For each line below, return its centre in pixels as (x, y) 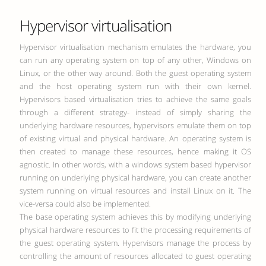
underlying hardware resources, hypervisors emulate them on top (135, 125)
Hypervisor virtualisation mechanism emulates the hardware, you (135, 47)
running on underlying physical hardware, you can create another (135, 178)
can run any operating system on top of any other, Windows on (135, 60)
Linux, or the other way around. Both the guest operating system (135, 73)
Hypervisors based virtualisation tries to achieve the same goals (135, 99)
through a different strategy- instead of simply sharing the (135, 112)
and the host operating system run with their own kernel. (135, 86)
